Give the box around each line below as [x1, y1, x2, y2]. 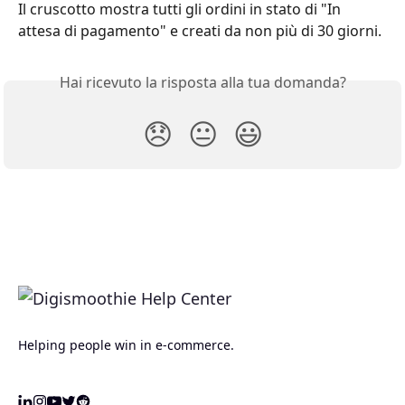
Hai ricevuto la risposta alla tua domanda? [59, 72, 346, 92]
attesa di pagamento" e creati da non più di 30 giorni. [18, 21, 381, 41]
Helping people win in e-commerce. [18, 336, 234, 353]
